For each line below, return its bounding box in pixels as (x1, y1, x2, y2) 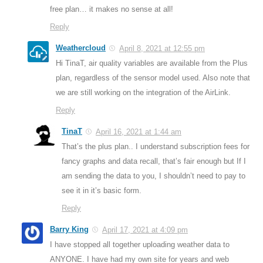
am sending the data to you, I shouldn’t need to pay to (62, 171, 245, 180)
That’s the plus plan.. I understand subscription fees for (62, 141, 249, 151)
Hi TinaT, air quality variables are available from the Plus (56, 58, 248, 68)
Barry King (50, 224, 89, 234)
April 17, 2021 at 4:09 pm (102, 225, 188, 234)
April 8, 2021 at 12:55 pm (119, 43, 205, 53)
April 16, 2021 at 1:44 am (96, 127, 181, 136)
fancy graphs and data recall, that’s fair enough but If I (62, 156, 246, 166)
